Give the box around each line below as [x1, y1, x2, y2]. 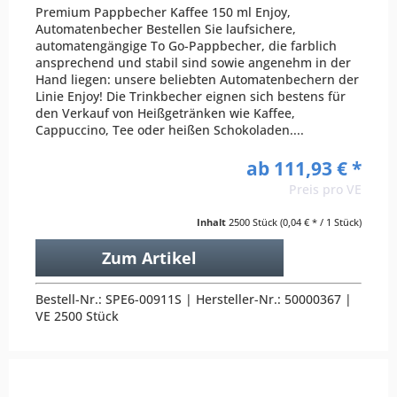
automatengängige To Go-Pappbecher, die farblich [35, 36, 338, 54]
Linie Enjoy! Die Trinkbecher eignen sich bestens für [35, 87, 346, 105]
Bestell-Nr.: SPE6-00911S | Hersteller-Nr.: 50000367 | [35, 290, 353, 307]
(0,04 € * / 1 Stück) [280, 214, 362, 229]
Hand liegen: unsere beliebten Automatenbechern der [35, 70, 360, 88]
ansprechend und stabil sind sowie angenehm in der [35, 53, 352, 71]
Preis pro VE [289, 180, 362, 198]
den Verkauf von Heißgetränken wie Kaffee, [35, 104, 296, 121]
